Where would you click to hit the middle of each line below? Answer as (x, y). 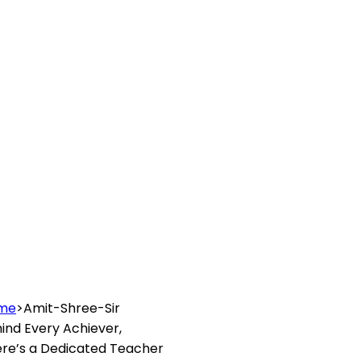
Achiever (91, 328)
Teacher (136, 348)
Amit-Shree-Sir (71, 308)
